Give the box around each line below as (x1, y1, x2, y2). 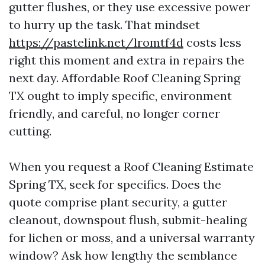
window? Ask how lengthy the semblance (9, 248, 237, 263)
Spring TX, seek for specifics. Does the (9, 177, 221, 192)
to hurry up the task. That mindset (9, 17, 200, 32)
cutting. (9, 124, 51, 138)
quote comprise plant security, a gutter (9, 195, 227, 209)
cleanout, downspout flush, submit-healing (9, 212, 247, 227)
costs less (183, 35, 241, 50)
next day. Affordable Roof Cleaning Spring (9, 70, 240, 85)
